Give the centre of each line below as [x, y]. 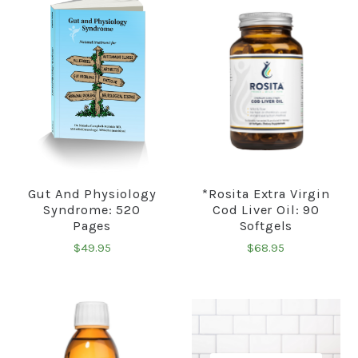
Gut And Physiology [92, 193]
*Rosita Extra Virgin [266, 193]
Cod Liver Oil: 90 [266, 209]
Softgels [266, 225]
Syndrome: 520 [92, 209]
